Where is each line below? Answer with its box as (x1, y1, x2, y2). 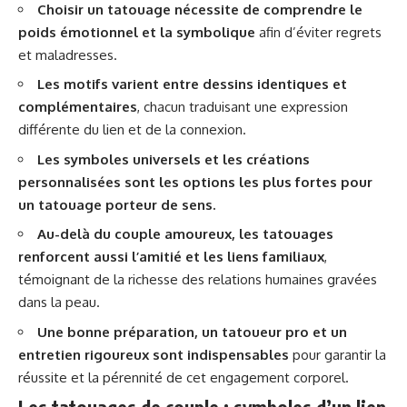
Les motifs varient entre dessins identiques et (37, 75, 347, 93)
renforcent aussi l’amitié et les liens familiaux (18, 248, 324, 265)
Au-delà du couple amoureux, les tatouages (37, 225, 333, 243)
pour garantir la (289, 345, 386, 363)
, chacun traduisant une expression (137, 98, 348, 115)
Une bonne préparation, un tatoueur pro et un (37, 323, 347, 341)
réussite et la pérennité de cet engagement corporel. (18, 368, 349, 386)
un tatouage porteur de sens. (18, 195, 215, 213)
